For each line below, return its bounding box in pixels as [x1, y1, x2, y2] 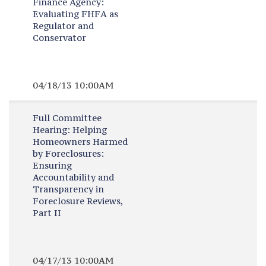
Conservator [32, 32, 86, 43]
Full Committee [32, 112, 102, 123]
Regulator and [32, 20, 94, 31]
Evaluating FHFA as [32, 8, 118, 20]
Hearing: [32, 124, 70, 135]
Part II [32, 207, 61, 218]
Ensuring [32, 160, 72, 171]
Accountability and [32, 172, 114, 183]
